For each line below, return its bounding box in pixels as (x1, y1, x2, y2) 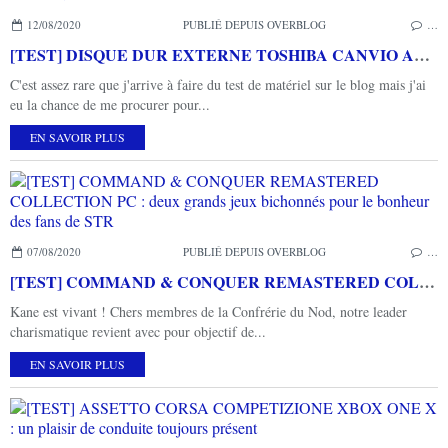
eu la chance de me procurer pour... (10, 94, 210, 114)
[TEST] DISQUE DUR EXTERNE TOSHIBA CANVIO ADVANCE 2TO (414, 42, 430, 66)
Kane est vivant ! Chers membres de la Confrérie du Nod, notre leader (10, 301, 407, 321)
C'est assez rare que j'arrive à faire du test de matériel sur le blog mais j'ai (10, 74, 426, 94)
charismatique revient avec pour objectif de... (10, 321, 266, 341)
